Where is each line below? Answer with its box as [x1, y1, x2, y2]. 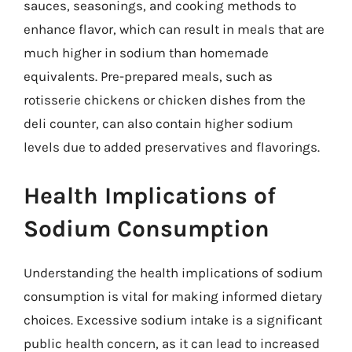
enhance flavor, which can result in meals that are [24, 21, 324, 37]
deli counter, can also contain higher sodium [24, 115, 293, 131]
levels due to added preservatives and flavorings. [24, 139, 320, 155]
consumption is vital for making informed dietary [24, 288, 322, 304]
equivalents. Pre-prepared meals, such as [24, 68, 273, 84]
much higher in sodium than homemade [24, 45, 269, 60]
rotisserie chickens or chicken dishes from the [24, 92, 306, 108]
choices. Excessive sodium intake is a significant [24, 311, 322, 328]
